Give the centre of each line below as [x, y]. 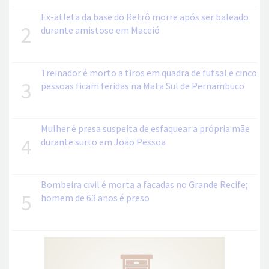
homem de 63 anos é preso [95, 198]
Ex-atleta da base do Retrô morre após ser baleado [145, 17]
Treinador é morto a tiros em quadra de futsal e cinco [149, 73]
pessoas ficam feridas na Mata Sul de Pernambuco [143, 86]
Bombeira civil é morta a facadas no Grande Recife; [144, 185]
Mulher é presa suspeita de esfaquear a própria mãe [145, 129]
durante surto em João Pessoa [103, 142]
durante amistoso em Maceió [100, 30]
